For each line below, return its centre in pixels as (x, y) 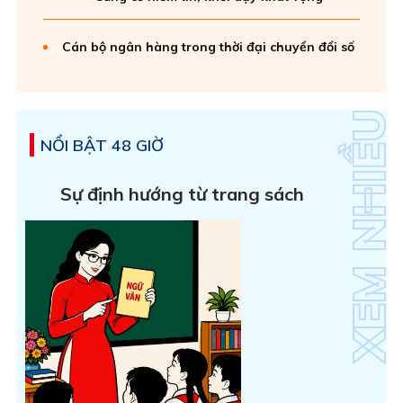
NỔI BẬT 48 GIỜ (102, 145)
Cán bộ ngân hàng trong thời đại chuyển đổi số (208, 46)
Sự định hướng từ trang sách (183, 193)
